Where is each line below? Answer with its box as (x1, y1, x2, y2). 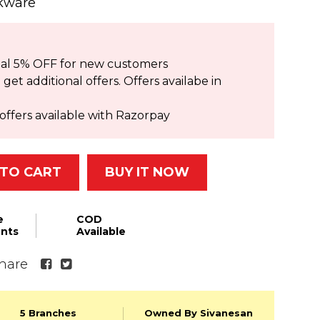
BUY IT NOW (104, 164, 189, 181)
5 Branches (20, 306, 77, 319)
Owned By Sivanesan (144, 306, 254, 319)
